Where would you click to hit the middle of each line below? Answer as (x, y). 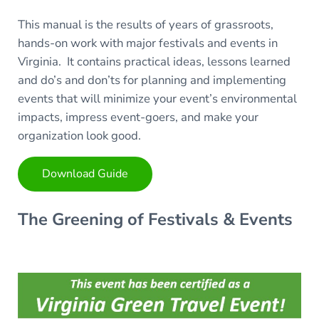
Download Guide (85, 174)
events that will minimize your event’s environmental (157, 98)
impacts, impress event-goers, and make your (138, 117)
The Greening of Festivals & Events (155, 220)
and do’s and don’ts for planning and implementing (152, 80)
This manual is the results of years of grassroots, (145, 24)
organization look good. (80, 135)
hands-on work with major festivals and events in (147, 43)
